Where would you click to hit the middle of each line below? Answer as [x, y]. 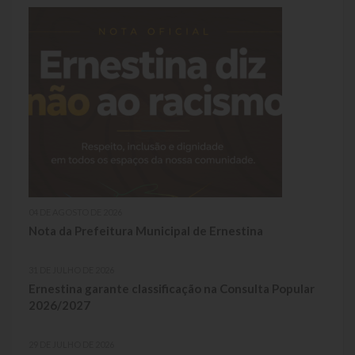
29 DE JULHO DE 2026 [71, 344]
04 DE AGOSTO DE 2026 [75, 212]
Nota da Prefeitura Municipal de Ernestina [147, 230]
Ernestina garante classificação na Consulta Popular [172, 288]
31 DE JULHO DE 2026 [71, 269]
